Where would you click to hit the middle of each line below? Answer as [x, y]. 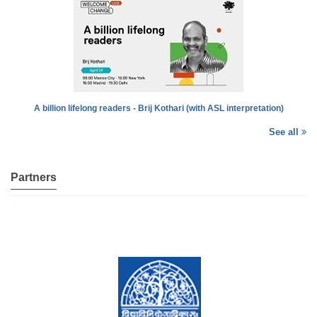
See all [285, 132]
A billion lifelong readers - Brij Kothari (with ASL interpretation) [158, 109]
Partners [34, 178]
